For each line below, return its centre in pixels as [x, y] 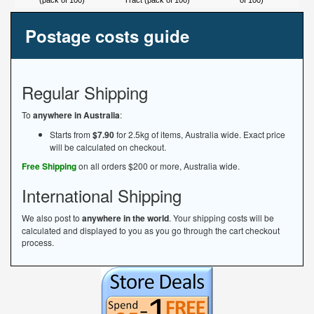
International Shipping [102, 195]
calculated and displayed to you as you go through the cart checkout [151, 230]
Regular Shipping [85, 92]
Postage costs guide [107, 36]
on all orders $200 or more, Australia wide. [158, 166]
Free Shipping [49, 166]
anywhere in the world [125, 218]
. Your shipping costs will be [221, 218]
